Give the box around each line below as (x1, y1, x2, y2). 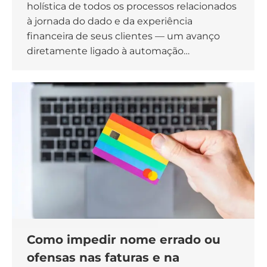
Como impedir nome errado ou (27, 232, 221, 247)
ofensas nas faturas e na (27, 250, 179, 265)
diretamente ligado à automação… (27, 45, 190, 57)
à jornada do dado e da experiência (27, 15, 193, 27)
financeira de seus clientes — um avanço (27, 30, 220, 42)
